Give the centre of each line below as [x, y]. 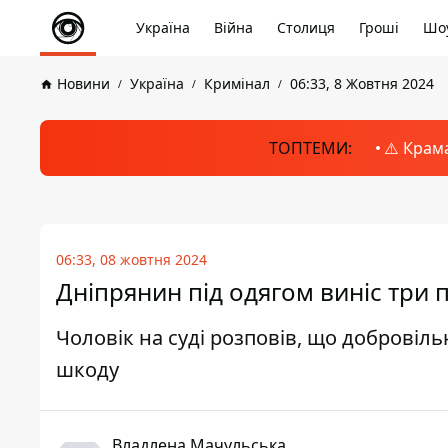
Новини [83, 83]
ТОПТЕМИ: [310, 148]
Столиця [306, 27]
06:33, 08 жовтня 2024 [131, 259]
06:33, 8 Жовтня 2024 [362, 83]
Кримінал [237, 83]
